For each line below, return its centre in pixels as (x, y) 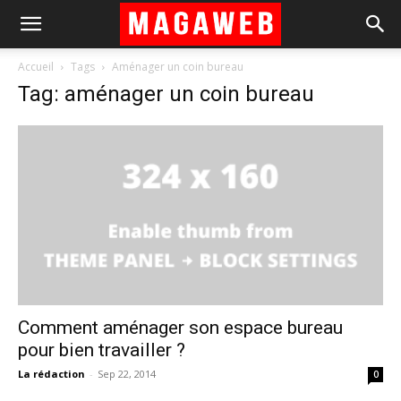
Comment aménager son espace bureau (180, 328)
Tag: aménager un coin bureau (166, 94)
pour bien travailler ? (102, 350)
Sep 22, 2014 (127, 374)
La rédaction (51, 374)
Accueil (36, 67)
